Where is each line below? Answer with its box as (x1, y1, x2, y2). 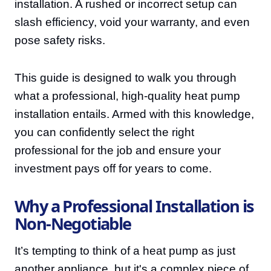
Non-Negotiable (15, 212, 131, 235)
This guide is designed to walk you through (15, 71, 237, 84)
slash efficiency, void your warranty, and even (15, 16, 250, 28)
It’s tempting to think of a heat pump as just (15, 244, 235, 257)
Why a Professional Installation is (15, 195, 254, 217)
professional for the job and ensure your (15, 144, 221, 157)
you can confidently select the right (15, 126, 194, 139)
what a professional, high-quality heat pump (15, 90, 240, 102)
